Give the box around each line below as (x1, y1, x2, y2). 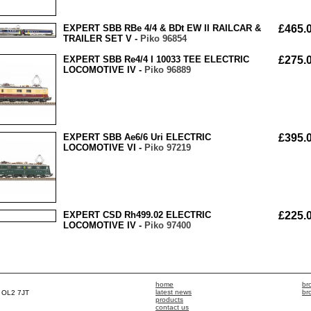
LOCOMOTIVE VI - (63, 142, 144, 153)
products (155, 296, 183, 304)
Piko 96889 (144, 65, 191, 76)
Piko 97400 (144, 220, 191, 231)
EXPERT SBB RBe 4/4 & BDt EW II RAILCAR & (63, 23, 261, 34)
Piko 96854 (140, 33, 187, 44)
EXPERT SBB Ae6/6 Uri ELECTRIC (63, 132, 211, 143)
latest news (155, 288, 192, 296)
